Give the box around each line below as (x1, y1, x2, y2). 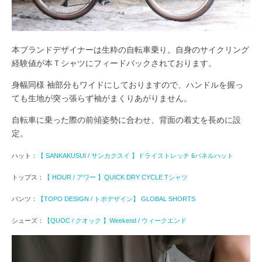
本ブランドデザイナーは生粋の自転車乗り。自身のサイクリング (12, 45, 249, 55)
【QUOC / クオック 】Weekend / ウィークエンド (44, 217, 187, 225)
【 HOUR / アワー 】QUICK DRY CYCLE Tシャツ (44, 174, 188, 181)
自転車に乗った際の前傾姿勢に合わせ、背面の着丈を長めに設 (12, 115, 241, 125)
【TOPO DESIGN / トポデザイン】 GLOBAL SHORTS (37, 195, 195, 203)
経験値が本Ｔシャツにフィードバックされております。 (12, 58, 216, 68)
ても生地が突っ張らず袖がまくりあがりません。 (12, 94, 192, 104)
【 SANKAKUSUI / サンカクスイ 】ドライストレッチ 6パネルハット (37, 152, 233, 160)
